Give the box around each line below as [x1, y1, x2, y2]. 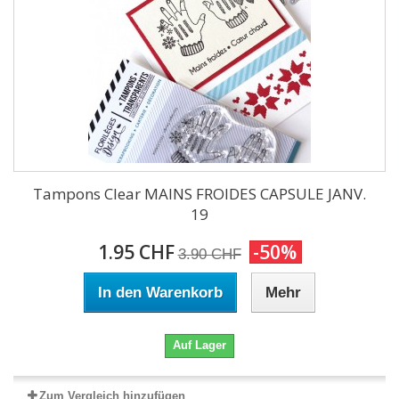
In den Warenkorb [98, 284, 223, 301]
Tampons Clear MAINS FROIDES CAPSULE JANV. [33, 183, 366, 204]
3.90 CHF [177, 246, 241, 263]
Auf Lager [173, 338, 226, 352]
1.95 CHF [97, 240, 175, 265]
